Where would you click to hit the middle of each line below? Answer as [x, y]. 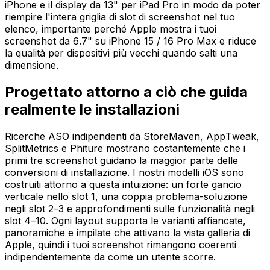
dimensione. [32, 65]
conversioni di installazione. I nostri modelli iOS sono [124, 172]
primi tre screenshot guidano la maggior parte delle [121, 160]
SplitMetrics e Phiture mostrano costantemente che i [125, 148]
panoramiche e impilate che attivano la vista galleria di [127, 232]
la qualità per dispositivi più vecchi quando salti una [121, 53]
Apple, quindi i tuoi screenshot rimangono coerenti [121, 244]
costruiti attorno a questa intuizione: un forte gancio [123, 184]
